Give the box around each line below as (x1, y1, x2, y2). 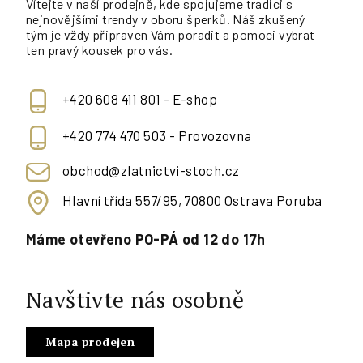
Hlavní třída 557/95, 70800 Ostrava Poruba (62, 192, 322, 209)
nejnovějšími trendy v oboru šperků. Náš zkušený (26, 11, 305, 27)
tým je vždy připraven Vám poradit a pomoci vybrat (26, 27, 315, 42)
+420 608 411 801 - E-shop (62, 91, 217, 108)
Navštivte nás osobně (26, 284, 244, 315)
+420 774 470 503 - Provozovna (62, 127, 252, 144)
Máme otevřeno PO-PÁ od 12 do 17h (26, 230, 266, 249)
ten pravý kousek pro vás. (26, 42, 173, 58)
